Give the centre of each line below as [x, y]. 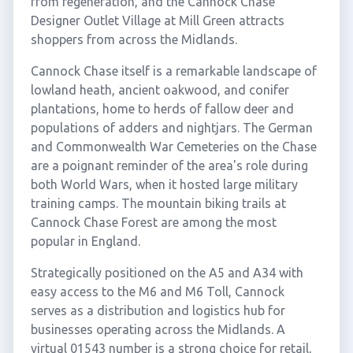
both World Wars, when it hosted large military [164, 184]
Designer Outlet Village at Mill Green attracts [157, 20]
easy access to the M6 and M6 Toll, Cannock [157, 292]
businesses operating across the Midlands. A [158, 329]
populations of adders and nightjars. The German [171, 128]
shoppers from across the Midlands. [134, 39]
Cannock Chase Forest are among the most [153, 222]
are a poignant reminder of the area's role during [169, 165]
